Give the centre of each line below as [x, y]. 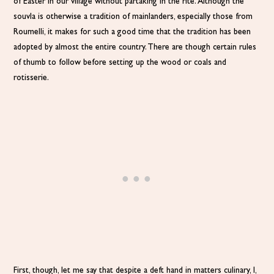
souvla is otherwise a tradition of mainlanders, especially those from [133, 17]
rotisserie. [31, 78]
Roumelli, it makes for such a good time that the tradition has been [132, 32]
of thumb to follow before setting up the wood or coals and [120, 62]
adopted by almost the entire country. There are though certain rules [135, 47]
